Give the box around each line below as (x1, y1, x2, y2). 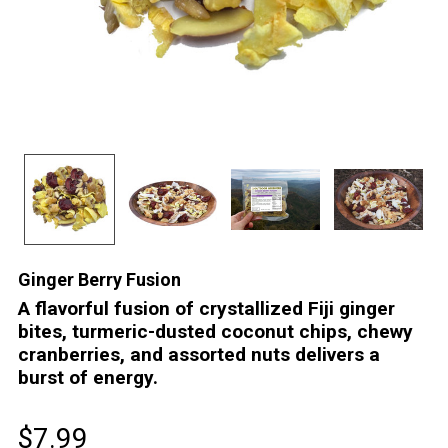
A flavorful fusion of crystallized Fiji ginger (18, 297, 395, 320)
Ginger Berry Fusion (18, 269, 181, 290)
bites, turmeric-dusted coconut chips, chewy (18, 320, 413, 343)
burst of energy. (18, 366, 158, 389)
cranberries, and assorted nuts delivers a (18, 343, 380, 366)
